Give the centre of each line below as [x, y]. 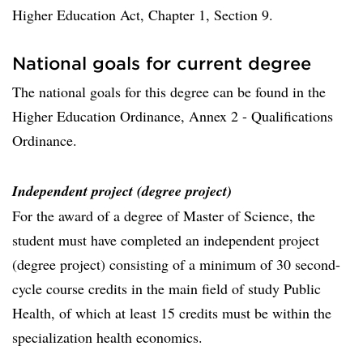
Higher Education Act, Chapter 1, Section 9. [143, 15]
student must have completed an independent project [166, 240]
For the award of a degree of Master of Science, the [164, 216]
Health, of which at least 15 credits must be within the [172, 313]
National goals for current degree [162, 63]
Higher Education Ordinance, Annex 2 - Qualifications [173, 116]
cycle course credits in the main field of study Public [167, 288]
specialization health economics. [107, 337]
